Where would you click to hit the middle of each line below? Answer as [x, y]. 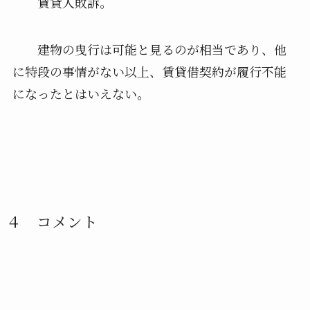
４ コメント [52, 221]
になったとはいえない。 [81, 93]
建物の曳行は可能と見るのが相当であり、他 [149, 49]
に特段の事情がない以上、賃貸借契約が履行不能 [149, 71]
